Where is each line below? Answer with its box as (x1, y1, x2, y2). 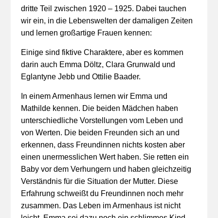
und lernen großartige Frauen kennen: (20, 29, 152, 37)
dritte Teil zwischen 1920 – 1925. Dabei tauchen (20, 4, 186, 13)
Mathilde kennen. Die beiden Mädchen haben (20, 104, 178, 112)
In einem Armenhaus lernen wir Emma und (20, 92, 167, 100)
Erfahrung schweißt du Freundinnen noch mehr (20, 189, 183, 198)
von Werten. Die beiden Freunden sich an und (20, 128, 180, 137)
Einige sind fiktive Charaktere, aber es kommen (20, 48, 183, 56)
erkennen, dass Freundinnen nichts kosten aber (20, 141, 185, 149)
